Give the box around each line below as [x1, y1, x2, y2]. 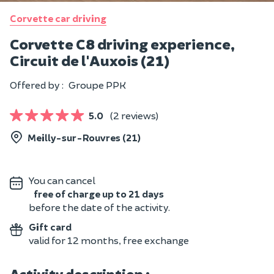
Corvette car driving [10, 12, 106, 24]
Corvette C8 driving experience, [10, 34, 235, 53]
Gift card [29, 221, 72, 232]
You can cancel [29, 174, 95, 186]
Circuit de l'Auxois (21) [10, 51, 169, 69]
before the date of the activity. [29, 201, 170, 213]
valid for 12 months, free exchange [29, 234, 189, 246]
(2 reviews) [110, 109, 158, 121]
